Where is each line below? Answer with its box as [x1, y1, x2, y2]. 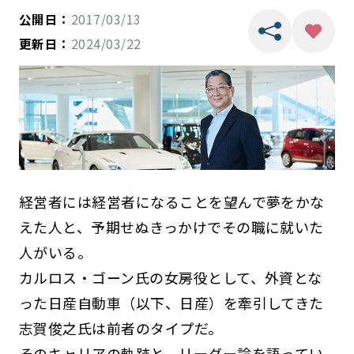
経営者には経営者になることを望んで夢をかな [18, 190, 325, 212]
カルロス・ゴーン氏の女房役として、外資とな [18, 266, 322, 288]
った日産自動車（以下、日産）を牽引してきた [18, 292, 324, 313]
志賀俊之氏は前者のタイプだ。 [18, 317, 223, 338]
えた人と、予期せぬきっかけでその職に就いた [18, 216, 324, 237]
